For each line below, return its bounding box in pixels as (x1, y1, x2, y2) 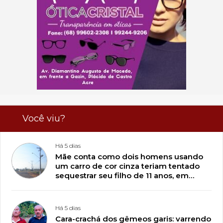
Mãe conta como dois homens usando (55, 152, 204, 162)
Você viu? (22, 113, 65, 124)
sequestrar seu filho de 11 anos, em (55, 171, 189, 181)
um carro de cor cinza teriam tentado (55, 161, 200, 171)
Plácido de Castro (55, 180, 124, 190)
